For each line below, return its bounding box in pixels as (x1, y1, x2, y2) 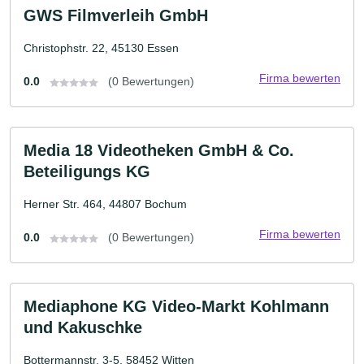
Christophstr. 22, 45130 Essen (24, 41, 179, 54)
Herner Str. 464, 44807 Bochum (24, 197, 187, 210)
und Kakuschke (24, 318, 142, 336)
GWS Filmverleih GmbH (24, 6, 208, 24)
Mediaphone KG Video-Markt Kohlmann (24, 297, 329, 315)
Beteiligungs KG (24, 162, 150, 180)
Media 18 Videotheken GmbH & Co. (24, 141, 294, 159)
